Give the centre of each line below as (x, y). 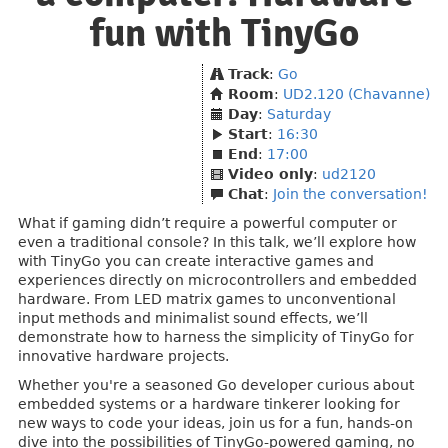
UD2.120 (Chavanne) (356, 94)
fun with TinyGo (224, 33)
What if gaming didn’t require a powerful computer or (207, 223)
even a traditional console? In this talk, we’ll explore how (217, 242)
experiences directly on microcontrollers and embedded (217, 280)
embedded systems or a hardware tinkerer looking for (209, 404)
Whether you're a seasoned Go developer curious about (216, 385)
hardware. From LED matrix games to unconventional (207, 299)
